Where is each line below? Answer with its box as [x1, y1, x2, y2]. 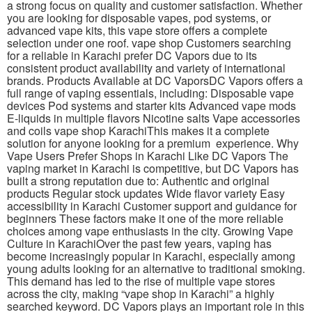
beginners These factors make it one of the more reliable [7, 210, 283, 227]
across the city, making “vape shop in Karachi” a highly [7, 286, 274, 302]
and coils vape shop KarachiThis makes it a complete [7, 123, 270, 139]
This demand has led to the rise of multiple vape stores [7, 273, 275, 290]
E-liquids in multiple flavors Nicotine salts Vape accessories [7, 110, 300, 127]
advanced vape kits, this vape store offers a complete [7, 22, 267, 39]
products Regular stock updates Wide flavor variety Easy [7, 185, 285, 202]
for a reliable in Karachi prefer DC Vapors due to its [7, 47, 257, 64]
